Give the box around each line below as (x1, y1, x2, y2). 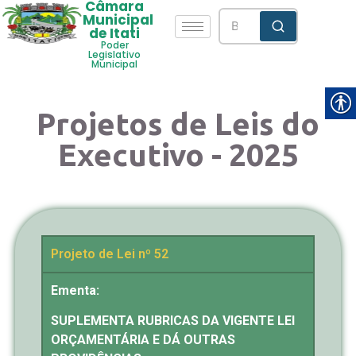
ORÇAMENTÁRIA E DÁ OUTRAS (51, 332, 235, 348)
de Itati (89, 24, 141, 43)
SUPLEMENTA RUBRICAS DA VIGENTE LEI (51, 313, 295, 329)
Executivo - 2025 (57, 137, 299, 172)
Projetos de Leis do (37, 106, 319, 141)
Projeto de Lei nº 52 (51, 246, 168, 261)
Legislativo (88, 48, 141, 61)
